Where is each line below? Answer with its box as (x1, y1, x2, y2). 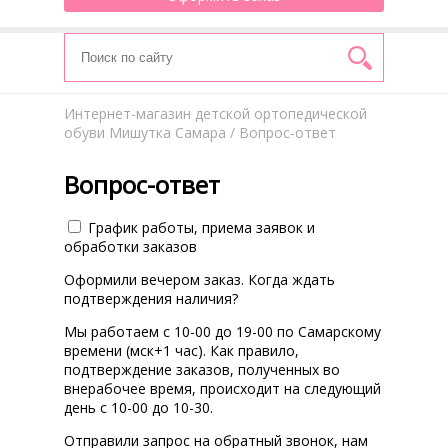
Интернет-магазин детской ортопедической (64, 104, 367, 123)
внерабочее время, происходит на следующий (64, 379, 381, 399)
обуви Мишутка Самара (64, 123, 226, 142)
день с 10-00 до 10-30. (64, 398, 213, 418)
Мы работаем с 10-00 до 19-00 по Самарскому (64, 322, 381, 342)
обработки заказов (64, 237, 197, 257)
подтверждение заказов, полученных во (64, 360, 340, 380)
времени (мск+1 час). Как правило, (64, 341, 299, 361)
